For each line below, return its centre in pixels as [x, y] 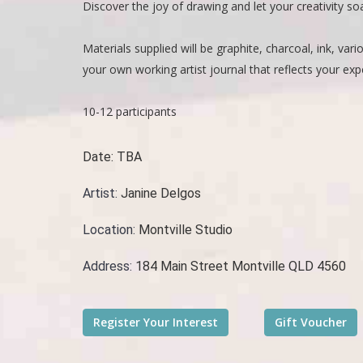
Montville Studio [186, 230]
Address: [109, 266]
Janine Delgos [161, 193]
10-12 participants [130, 111]
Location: [111, 230]
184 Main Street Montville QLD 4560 [241, 266]
